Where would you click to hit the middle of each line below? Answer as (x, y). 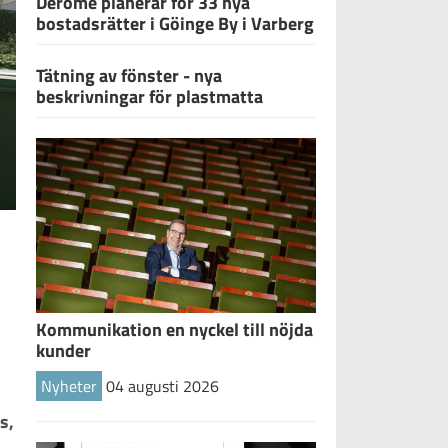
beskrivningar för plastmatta (149, 96)
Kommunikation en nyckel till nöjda (174, 329)
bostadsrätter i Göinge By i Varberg (175, 23)
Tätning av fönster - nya (129, 75)
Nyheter (69, 385)
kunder (63, 350)
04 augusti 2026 (162, 385)
